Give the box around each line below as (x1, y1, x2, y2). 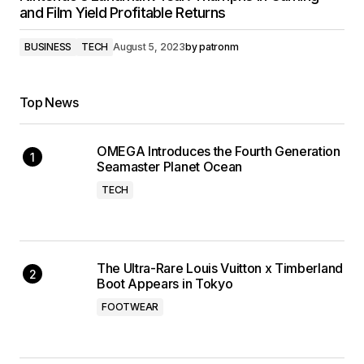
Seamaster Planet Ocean (97, 158, 242, 175)
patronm (199, 41, 239, 53)
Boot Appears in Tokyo (97, 275, 233, 292)
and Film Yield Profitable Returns (19, 4, 226, 21)
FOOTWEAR (102, 301, 159, 313)
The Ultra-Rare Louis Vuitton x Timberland (97, 260, 343, 276)
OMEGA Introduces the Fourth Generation (97, 143, 340, 159)
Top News (19, 94, 78, 110)
